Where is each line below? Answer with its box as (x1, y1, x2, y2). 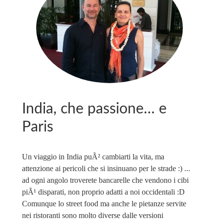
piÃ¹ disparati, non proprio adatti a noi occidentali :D (22, 188, 185, 196)
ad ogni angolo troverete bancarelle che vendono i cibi (22, 176, 189, 184)
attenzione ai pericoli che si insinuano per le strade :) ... (22, 164, 190, 173)
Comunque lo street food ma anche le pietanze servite (22, 199, 186, 208)
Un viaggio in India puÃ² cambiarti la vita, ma (22, 153, 164, 161)
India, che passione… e (22, 102, 167, 116)
